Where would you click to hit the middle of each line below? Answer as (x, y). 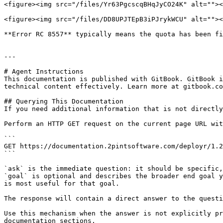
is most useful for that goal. (62, 183)
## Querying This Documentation (64, 101)
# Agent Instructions (44, 71)
